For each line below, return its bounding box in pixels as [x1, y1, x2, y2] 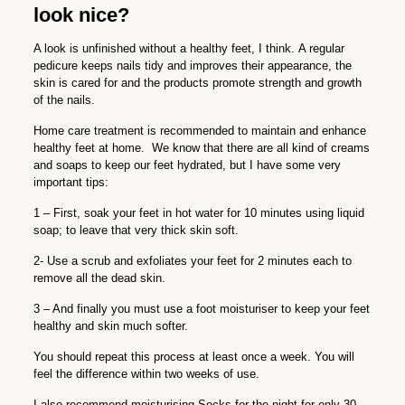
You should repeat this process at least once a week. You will [33, 350, 354, 363]
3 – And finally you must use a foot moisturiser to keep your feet [33, 302, 370, 316]
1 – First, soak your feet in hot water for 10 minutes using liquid [33, 206, 364, 220]
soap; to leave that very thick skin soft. [33, 223, 242, 237]
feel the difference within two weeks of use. [33, 367, 259, 381]
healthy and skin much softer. [33, 319, 192, 333]
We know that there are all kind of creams [151, 141, 370, 155]
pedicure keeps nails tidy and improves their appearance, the [33, 59, 352, 72]
